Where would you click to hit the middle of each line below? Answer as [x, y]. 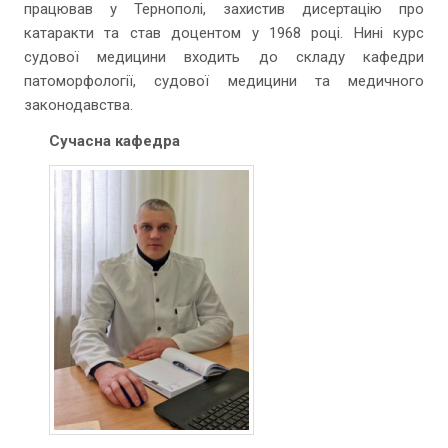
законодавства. [78, 105]
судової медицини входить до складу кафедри [224, 57]
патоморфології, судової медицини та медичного [224, 81]
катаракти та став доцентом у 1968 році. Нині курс [224, 33]
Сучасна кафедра [114, 141]
